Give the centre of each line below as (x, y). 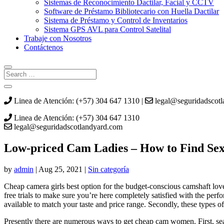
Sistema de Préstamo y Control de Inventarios (116, 20)
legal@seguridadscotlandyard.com (67, 127)
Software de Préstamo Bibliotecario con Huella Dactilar (131, 11)
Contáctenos (43, 47)
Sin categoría (108, 169)
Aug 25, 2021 (60, 169)
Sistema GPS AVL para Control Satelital (107, 29)
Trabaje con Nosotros (58, 38)
